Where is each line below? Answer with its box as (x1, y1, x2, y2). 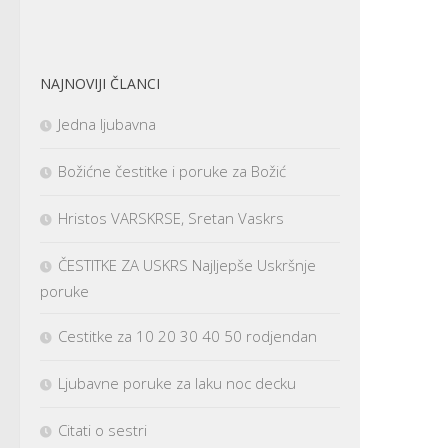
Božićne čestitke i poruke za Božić (58, 161, 286, 182)
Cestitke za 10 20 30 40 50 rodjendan (58, 326, 317, 347)
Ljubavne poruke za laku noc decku (58, 373, 296, 394)
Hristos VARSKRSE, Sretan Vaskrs (58, 208, 284, 229)
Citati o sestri (58, 420, 147, 441)
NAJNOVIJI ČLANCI (40, 74, 160, 94)
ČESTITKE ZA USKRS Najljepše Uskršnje (58, 255, 316, 276)
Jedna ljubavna (58, 114, 156, 135)
